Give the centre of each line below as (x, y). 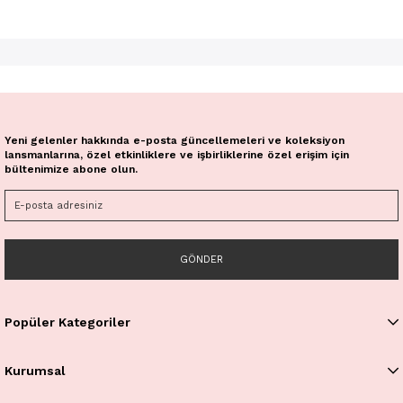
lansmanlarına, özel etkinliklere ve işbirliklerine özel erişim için (177, 155)
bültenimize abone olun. (71, 170)
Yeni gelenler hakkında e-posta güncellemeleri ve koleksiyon (175, 141)
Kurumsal (35, 371)
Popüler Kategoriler (67, 322)
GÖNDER (201, 260)
